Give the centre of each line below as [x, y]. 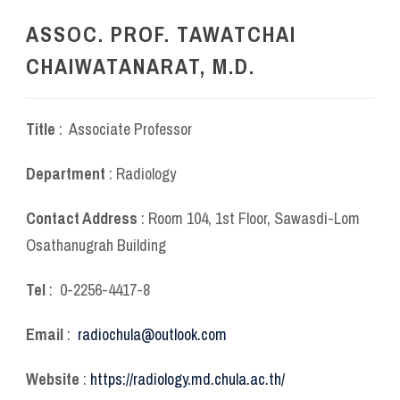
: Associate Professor [125, 129]
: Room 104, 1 [182, 218]
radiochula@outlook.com [152, 334]
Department [67, 173]
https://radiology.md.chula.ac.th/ [187, 379]
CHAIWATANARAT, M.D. [141, 66]
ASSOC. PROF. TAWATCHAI [161, 33]
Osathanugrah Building [96, 245]
